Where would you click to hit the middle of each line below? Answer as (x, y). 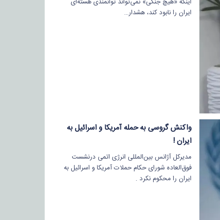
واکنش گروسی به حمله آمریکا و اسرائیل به (129, 128)
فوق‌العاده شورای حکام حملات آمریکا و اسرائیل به (127, 168)
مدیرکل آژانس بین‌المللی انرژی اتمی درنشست (131, 157)
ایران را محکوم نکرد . (163, 179)
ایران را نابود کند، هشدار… (158, 13)
